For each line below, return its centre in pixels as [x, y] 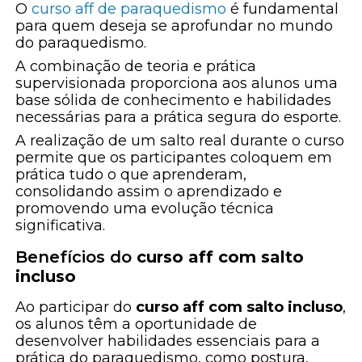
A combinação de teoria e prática [136, 67]
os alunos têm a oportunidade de [137, 324]
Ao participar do [76, 307]
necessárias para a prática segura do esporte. [179, 118]
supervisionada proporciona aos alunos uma [177, 84]
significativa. [61, 226]
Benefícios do [76, 257]
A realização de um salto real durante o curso [180, 141]
